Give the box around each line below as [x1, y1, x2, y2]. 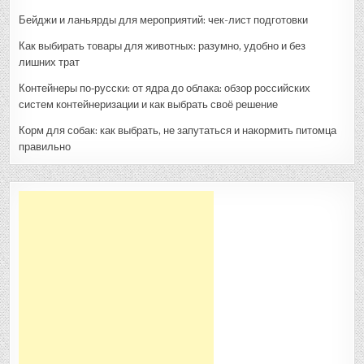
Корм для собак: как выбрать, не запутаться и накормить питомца [19, 123, 337, 136]
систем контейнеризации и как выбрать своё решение [19, 97, 279, 110]
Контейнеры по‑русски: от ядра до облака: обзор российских [19, 81, 311, 94]
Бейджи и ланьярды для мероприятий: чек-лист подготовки [19, 13, 309, 26]
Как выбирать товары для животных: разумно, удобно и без [19, 39, 306, 52]
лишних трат [19, 55, 80, 68]
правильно [19, 140, 71, 153]
